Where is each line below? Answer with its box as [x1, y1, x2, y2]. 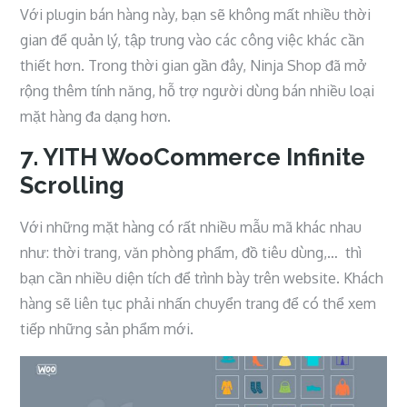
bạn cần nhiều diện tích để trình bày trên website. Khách [20, 268, 384, 287]
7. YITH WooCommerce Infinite [20, 143, 366, 171]
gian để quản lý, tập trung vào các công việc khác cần [20, 30, 365, 49]
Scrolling [20, 171, 125, 199]
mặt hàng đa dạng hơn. [20, 106, 172, 125]
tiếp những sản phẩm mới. [20, 319, 194, 338]
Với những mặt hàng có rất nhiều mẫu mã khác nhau [20, 217, 362, 236]
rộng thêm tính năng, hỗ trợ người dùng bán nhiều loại [20, 81, 375, 100]
